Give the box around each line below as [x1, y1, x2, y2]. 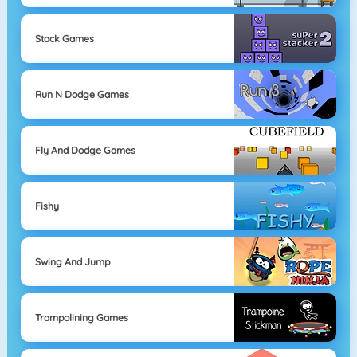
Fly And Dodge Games [34, 143, 135, 156]
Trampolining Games [34, 311, 128, 324]
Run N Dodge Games [34, 88, 129, 100]
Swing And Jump [34, 255, 110, 268]
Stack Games [34, 32, 94, 45]
